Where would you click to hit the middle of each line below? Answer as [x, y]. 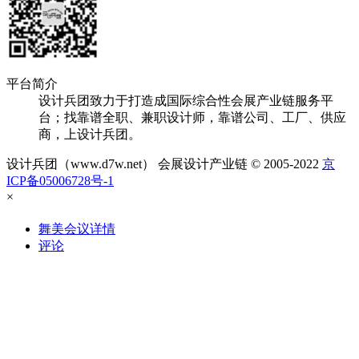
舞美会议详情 [77, 229]
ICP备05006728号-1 [60, 181]
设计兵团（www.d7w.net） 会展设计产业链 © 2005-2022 [164, 164]
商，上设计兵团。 [90, 135]
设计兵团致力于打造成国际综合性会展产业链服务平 [186, 101]
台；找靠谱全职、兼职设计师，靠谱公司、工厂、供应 [192, 118]
